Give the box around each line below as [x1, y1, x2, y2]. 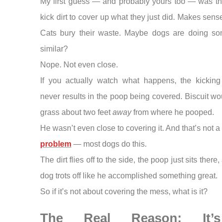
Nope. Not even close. [40, 60, 118, 69]
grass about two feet [40, 108, 112, 117]
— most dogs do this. [71, 140, 147, 149]
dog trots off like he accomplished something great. [40, 171, 218, 180]
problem [40, 140, 71, 149]
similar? [40, 45, 68, 54]
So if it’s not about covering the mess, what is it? [40, 187, 208, 196]
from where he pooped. [131, 108, 214, 117]
